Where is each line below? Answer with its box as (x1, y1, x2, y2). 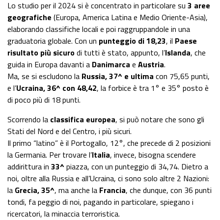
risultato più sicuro (7, 47, 75, 59)
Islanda (165, 47, 191, 59)
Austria (138, 58, 164, 71)
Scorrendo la (7, 113, 50, 126)
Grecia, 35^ (15, 184, 55, 196)
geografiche (7, 11, 52, 24)
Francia (99, 184, 126, 196)
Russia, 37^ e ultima (82, 70, 154, 82)
